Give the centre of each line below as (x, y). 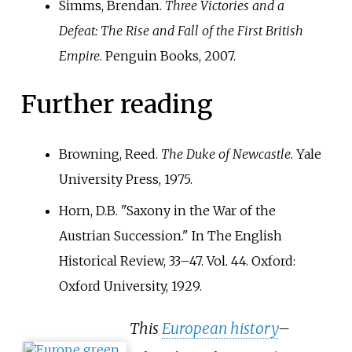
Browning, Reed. (110, 154)
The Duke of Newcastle (225, 154)
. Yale (306, 154)
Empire (79, 55)
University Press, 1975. (125, 180)
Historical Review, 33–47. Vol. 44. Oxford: (177, 261)
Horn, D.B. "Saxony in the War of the (167, 211)
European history (220, 329)
